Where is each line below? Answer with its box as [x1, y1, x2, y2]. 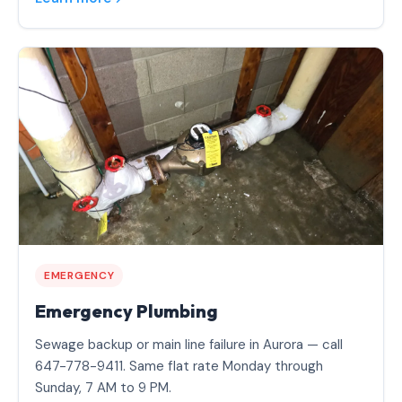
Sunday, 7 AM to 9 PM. [35, 379, 171, 398]
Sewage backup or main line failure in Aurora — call [35, 336, 343, 354]
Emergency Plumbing [35, 300, 218, 323]
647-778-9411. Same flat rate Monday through [35, 357, 323, 376]
